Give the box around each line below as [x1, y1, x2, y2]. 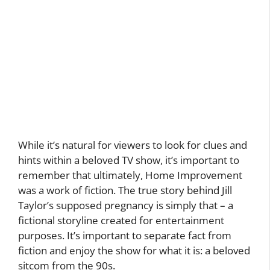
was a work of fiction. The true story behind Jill [18, 183, 232, 198]
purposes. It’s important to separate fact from [18, 228, 231, 243]
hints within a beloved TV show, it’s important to [18, 153, 239, 168]
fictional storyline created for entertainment [18, 213, 224, 228]
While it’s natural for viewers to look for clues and [18, 138, 247, 152]
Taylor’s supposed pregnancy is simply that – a [18, 198, 233, 213]
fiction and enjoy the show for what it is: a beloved [18, 243, 250, 258]
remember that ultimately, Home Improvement [18, 168, 242, 183]
